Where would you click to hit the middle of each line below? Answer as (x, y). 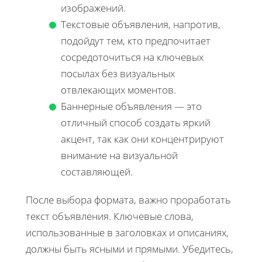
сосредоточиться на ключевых (132, 57)
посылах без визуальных (118, 73)
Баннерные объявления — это (131, 106)
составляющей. (97, 171)
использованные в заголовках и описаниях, (127, 232)
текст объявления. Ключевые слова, (110, 216)
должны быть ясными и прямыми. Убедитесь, (130, 249)
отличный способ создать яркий (136, 122)
